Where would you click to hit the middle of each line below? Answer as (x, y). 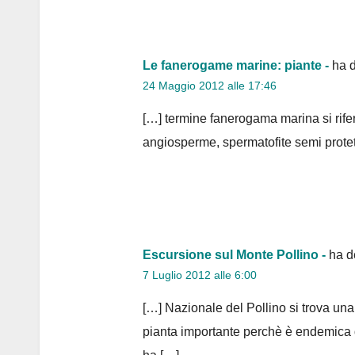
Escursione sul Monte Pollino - (234, 254)
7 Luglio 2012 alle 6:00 (200, 275)
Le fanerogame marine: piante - (236, 65)
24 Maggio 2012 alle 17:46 (210, 85)
